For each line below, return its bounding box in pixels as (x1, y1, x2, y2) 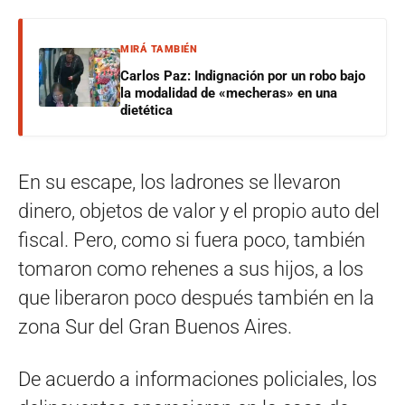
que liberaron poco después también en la (18, 287, 374, 310)
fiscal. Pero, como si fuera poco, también (18, 229, 365, 252)
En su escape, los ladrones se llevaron (18, 171, 341, 194)
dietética (120, 102, 173, 119)
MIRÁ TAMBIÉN (120, 43, 197, 56)
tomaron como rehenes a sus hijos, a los (18, 258, 363, 281)
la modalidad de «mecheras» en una (120, 85, 337, 102)
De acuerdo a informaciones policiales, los (18, 368, 377, 391)
